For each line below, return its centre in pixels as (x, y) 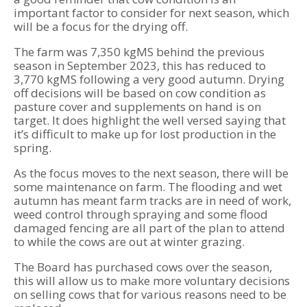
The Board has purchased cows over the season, (143, 267)
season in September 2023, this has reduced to (140, 66)
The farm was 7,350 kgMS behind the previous (139, 52)
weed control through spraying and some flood (141, 214)
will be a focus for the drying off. (101, 27)
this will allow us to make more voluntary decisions (152, 281)
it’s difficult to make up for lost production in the (145, 134)
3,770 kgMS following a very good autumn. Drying (149, 79)
